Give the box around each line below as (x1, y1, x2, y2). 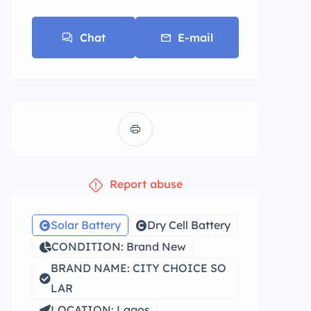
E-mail (178, 31, 213, 44)
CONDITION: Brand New (51, 239, 186, 253)
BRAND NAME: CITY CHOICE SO (51, 261, 226, 275)
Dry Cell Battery (147, 218, 230, 232)
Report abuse (109, 177, 183, 191)
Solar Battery (51, 218, 121, 232)
